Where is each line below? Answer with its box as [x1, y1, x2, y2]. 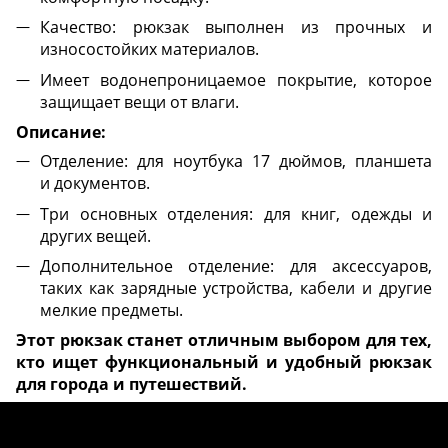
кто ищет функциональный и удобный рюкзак [16, 351, 432, 374]
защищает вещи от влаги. [40, 90, 239, 113]
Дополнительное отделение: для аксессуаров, [40, 254, 432, 277]
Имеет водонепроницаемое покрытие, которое [40, 68, 432, 91]
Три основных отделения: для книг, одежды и [40, 202, 432, 225]
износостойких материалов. [40, 38, 263, 61]
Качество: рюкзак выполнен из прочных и [40, 16, 432, 39]
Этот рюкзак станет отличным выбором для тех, [16, 329, 432, 352]
